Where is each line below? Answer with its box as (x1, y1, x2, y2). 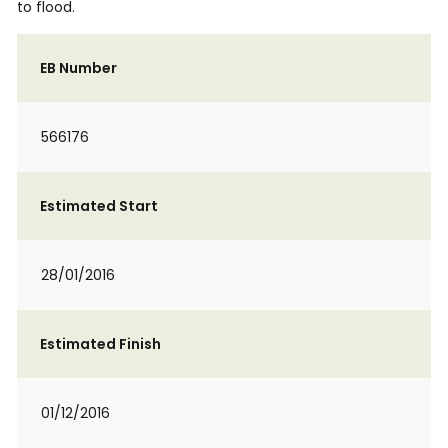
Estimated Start (40, 196, 158, 216)
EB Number (40, 58, 117, 78)
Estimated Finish (40, 334, 161, 354)
